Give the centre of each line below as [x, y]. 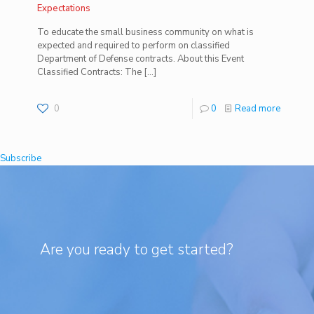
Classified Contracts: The [89, 72]
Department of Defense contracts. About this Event [141, 59]
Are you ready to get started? [137, 250]
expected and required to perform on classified [134, 45]
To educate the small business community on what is [145, 32]
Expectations [64, 8]
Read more [258, 108]
